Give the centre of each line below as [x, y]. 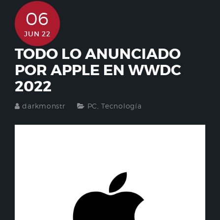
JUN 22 [37, 34]
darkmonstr [44, 106]
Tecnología [122, 106]
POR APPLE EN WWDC [98, 70]
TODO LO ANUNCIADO [98, 54]
